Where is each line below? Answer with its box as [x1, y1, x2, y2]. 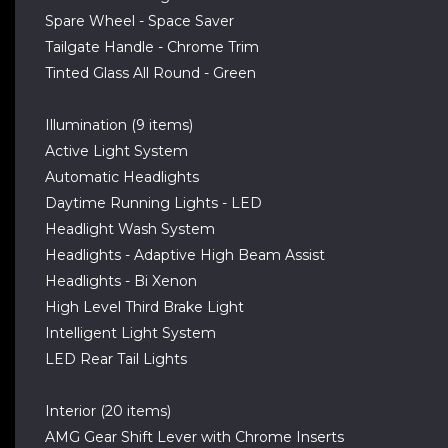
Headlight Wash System [45, 220, 215, 238]
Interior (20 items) [45, 402, 171, 420]
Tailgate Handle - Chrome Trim [45, 38, 259, 56]
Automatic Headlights [45, 168, 199, 186]
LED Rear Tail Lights [45, 350, 187, 368]
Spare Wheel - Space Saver [45, 12, 234, 30]
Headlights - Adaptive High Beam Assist [45, 246, 325, 264]
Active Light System [45, 142, 188, 160]
